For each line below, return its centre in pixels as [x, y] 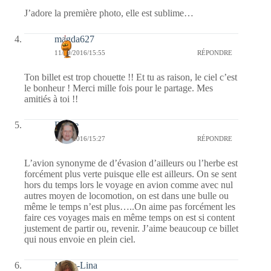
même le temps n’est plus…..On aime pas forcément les [130, 207]
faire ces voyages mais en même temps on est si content [129, 218]
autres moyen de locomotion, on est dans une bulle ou [126, 196]
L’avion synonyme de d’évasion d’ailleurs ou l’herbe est [131, 163]
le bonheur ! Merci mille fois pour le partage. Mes [119, 88]
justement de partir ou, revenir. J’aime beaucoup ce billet [131, 229]
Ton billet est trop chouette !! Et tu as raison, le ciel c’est [131, 77]
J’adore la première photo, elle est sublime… [109, 13]
